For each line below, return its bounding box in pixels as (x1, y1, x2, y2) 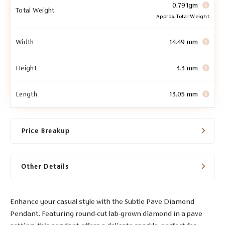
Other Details (21, 162, 69, 170)
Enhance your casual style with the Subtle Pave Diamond (10, 197, 194, 205)
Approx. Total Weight (156, 13, 209, 19)
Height (16, 64, 37, 72)
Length (16, 90, 37, 98)
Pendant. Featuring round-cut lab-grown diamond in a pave (10, 209, 202, 217)
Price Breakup (21, 127, 70, 135)
